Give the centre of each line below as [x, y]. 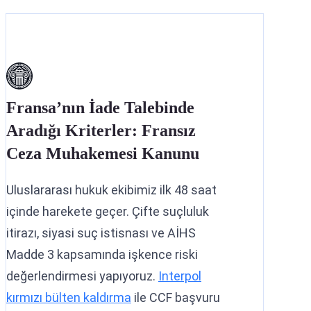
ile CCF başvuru [176, 297]
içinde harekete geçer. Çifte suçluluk [108, 211]
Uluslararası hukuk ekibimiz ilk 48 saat [111, 190]
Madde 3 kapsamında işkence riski [102, 254]
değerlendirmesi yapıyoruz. [82, 276]
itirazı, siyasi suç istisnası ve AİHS [101, 233]
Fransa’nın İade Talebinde [100, 107]
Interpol [180, 276]
